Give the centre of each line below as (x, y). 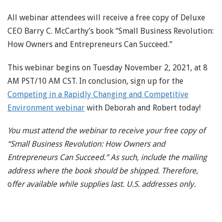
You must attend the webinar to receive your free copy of (106, 130)
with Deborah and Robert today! (143, 108)
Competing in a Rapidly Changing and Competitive (98, 94)
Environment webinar (46, 108)
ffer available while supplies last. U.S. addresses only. (104, 184)
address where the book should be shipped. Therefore (102, 170)
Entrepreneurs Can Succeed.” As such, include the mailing (107, 157)
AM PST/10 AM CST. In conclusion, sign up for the (95, 81)
